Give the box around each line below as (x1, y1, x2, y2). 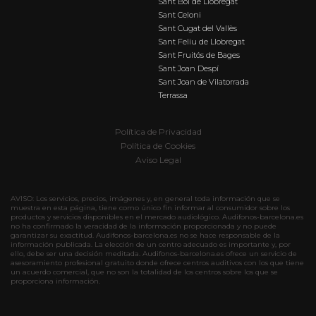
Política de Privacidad (114, 126, 202, 138)
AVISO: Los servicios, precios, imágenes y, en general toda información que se (11, 194, 280, 204)
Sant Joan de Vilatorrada (158, 77, 249, 87)
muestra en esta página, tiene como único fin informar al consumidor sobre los (11, 203, 290, 213)
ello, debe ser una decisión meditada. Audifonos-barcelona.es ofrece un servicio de (11, 249, 297, 259)
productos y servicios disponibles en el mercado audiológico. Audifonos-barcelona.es (11, 212, 303, 222)
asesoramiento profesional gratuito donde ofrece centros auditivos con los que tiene (11, 258, 304, 268)
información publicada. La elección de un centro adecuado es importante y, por (11, 240, 291, 250)
